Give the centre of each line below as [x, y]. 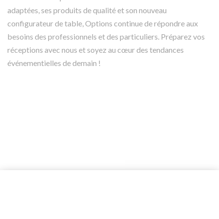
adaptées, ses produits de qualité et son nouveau [87, 10]
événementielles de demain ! [54, 63]
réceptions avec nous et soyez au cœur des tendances [96, 49]
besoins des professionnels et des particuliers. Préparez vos [106, 36]
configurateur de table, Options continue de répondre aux [103, 23]
